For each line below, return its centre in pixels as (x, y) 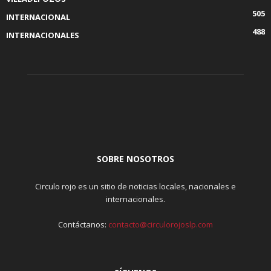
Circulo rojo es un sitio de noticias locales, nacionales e (135, 187)
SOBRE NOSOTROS (135, 159)
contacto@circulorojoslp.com (161, 225)
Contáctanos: (83, 225)
